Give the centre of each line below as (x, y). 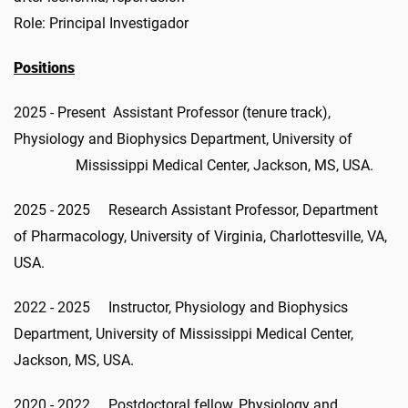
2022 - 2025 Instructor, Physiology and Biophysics (181, 307)
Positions (44, 67)
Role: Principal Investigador (101, 23)
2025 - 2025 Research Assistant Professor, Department (196, 209)
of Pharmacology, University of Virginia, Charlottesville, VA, (200, 236)
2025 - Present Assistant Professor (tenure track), (172, 112)
